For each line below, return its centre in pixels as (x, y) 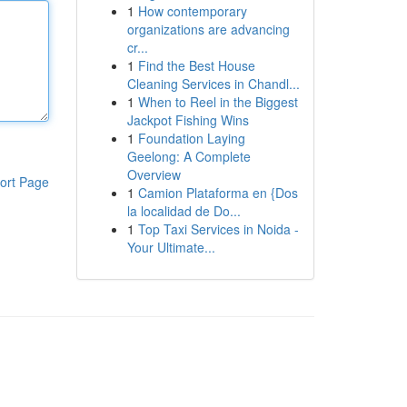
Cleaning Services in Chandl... (213, 84)
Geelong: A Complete (189, 156)
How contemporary (192, 11)
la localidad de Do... (184, 211)
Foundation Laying (191, 138)
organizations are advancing (208, 29)
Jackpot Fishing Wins (188, 120)
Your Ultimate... (171, 247)
